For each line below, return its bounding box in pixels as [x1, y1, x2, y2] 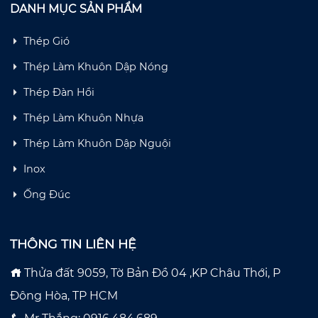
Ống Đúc [23, 187, 70, 201]
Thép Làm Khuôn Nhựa [23, 111, 143, 124]
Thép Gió [23, 34, 70, 48]
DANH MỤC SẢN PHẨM [9, 1, 142, 16]
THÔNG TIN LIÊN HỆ [9, 236, 136, 251]
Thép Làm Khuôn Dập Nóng [23, 60, 168, 73]
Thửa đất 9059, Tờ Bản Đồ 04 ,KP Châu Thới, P [21, 265, 280, 280]
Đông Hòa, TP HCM [9, 288, 118, 302]
